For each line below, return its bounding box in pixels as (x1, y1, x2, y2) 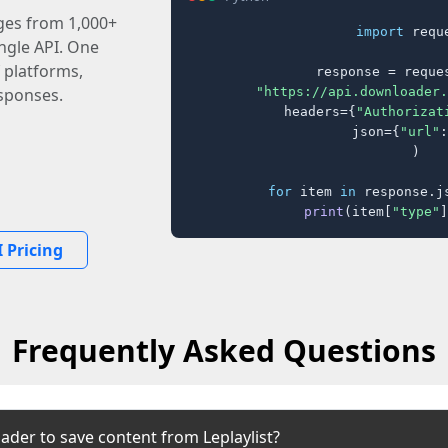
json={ (319, 123, 400, 139)
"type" (391, 203, 440, 219)
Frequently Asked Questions (12, 330, 436, 371)
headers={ (251, 103, 356, 119)
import (355, 23, 404, 39)
